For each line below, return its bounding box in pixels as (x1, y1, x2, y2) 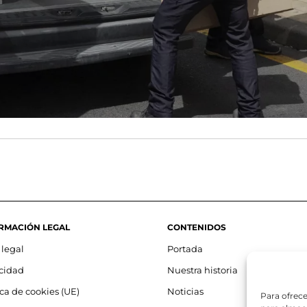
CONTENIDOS (167, 222, 226, 233)
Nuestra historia (167, 265, 238, 276)
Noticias (167, 286, 204, 297)
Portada (167, 243, 203, 255)
